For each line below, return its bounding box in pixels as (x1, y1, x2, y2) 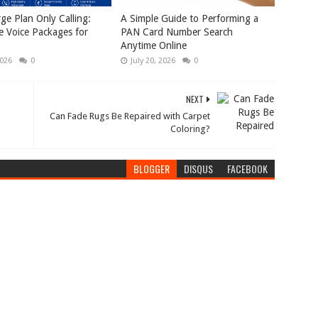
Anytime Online (121, 39, 187, 51)
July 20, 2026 (131, 55, 176, 65)
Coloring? (170, 123, 211, 134)
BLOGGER (133, 160, 170, 176)
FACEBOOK (227, 160, 268, 176)
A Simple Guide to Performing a (121, 12, 259, 24)
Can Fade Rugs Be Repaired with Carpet (50, 110, 211, 121)
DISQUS (184, 160, 214, 176)
